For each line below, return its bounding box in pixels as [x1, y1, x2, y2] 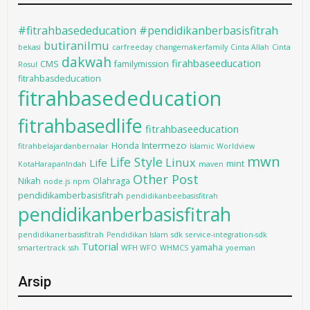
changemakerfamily [155, 42, 228, 52]
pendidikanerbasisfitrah [18, 229, 104, 239]
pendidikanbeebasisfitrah [126, 190, 219, 201]
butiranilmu [44, 37, 110, 53]
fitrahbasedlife [18, 112, 143, 138]
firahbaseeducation [172, 56, 262, 70]
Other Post [133, 170, 199, 188]
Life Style [110, 153, 163, 170]
